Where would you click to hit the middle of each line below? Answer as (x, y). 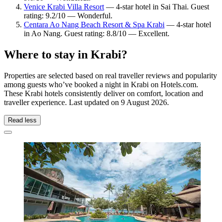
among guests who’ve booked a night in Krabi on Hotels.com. (101, 84)
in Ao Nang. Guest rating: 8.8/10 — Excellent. (97, 33)
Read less (22, 120)
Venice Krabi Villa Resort (64, 6)
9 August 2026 (144, 102)
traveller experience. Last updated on (62, 102)
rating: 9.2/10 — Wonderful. (68, 15)
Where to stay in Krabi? (66, 54)
